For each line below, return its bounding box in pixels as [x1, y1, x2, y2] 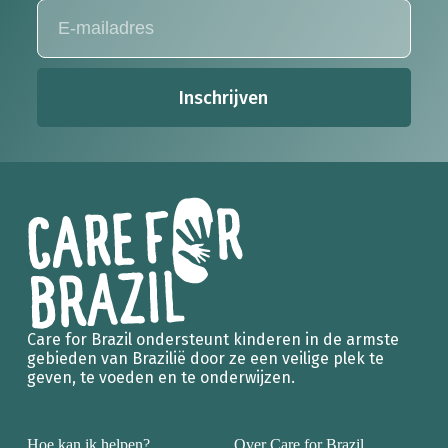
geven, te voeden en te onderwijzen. [26, 368, 295, 388]
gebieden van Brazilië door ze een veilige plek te [26, 349, 384, 369]
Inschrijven [179, 86, 269, 109]
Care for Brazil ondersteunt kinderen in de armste [26, 330, 399, 350]
